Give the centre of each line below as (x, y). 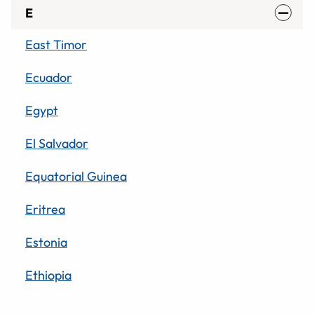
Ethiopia (48, 275)
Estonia (46, 242)
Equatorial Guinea (76, 176)
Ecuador (49, 77)
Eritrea (45, 209)
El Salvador (57, 143)
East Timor (56, 44)
